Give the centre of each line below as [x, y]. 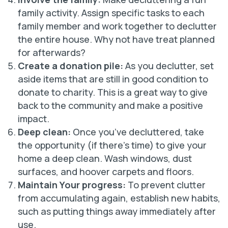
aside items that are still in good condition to [113, 79]
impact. [34, 119]
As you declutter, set [168, 66]
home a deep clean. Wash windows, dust [105, 158]
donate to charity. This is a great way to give [113, 92]
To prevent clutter [166, 185]
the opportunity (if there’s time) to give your [112, 145]
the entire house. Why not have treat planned [116, 39]
